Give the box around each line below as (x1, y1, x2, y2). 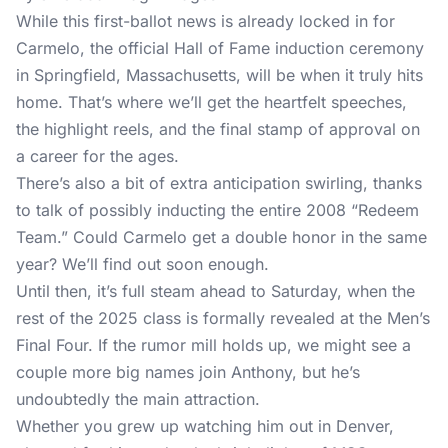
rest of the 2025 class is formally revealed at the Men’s (16, 308, 430, 328)
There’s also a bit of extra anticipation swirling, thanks (16, 173, 422, 193)
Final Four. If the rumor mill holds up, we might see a (16, 335, 411, 355)
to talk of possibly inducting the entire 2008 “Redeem (16, 200, 419, 220)
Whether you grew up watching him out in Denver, (16, 416, 394, 436)
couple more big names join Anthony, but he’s (16, 362, 360, 382)
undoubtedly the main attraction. (16, 389, 260, 409)
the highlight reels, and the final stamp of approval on (16, 119, 420, 139)
